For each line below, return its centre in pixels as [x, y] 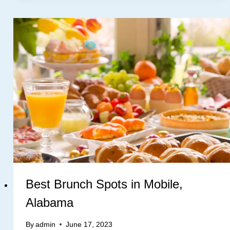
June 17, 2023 [89, 224]
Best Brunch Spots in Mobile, [104, 184]
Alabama [49, 203]
